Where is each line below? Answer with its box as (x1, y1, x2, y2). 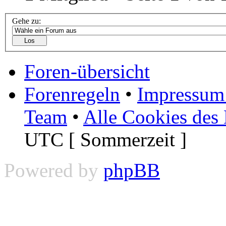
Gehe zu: (12, 17, 41, 26)
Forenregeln (24, 83, 120, 105)
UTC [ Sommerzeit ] (24, 129, 187, 151)
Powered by (4, 159, 103, 182)
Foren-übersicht (24, 61, 150, 83)
